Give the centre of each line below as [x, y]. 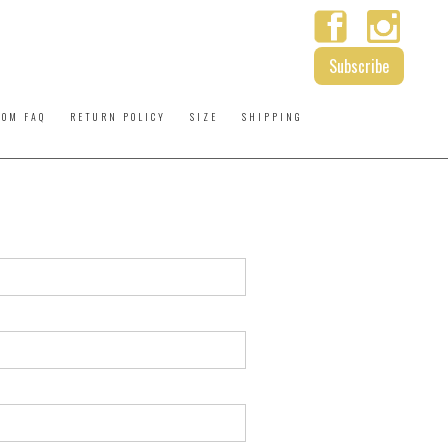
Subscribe [359, 66]
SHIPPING [272, 116]
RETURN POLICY [117, 116]
